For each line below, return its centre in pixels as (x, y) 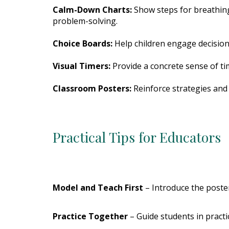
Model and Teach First (98, 188)
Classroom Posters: (92, 88)
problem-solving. (85, 21)
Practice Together (90, 216)
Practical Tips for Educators (138, 137)
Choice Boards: (82, 43)
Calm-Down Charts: (92, 10)
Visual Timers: (81, 66)
